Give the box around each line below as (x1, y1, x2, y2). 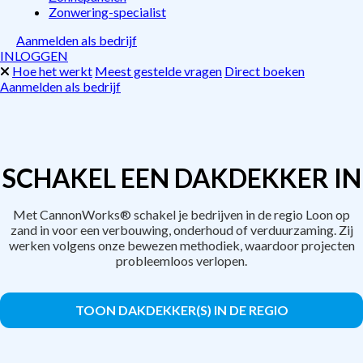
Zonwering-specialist (49, 4, 166, 19)
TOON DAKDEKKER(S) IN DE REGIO (75, 302, 288, 318)
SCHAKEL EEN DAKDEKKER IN (2, 162, 361, 194)
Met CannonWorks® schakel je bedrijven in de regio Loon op (13, 207, 350, 222)
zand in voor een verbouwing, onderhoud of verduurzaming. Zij (10, 222, 353, 237)
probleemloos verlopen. (116, 253, 247, 268)
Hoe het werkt (12, 63, 92, 79)
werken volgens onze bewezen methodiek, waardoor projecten (8, 237, 355, 253)
